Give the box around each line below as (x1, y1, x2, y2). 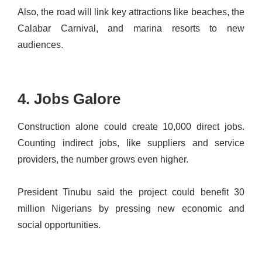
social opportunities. (18, 219, 101, 230)
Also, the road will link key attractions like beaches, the (18, 6, 244, 17)
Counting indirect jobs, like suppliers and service (18, 137, 244, 148)
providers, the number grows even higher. (18, 154, 188, 164)
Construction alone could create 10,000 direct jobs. (18, 121, 244, 132)
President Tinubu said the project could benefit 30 (18, 187, 244, 197)
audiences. (18, 39, 63, 50)
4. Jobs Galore (18, 89, 120, 108)
